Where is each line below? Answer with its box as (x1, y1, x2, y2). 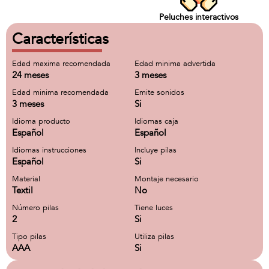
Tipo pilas (12, 231, 46, 242)
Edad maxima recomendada (12, 58, 110, 69)
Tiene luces (134, 202, 173, 213)
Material (12, 174, 40, 184)
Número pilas (12, 202, 59, 213)
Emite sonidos (134, 87, 184, 98)
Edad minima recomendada (12, 87, 109, 98)
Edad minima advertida (134, 58, 216, 69)
